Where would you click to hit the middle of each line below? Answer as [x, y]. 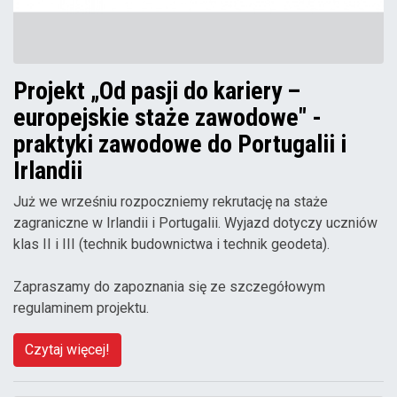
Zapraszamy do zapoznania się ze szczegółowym [169, 287]
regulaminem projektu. [81, 308]
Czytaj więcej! [67, 350]
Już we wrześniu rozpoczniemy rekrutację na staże [171, 202]
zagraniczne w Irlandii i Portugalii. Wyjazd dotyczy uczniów [195, 223]
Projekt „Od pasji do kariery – [157, 91]
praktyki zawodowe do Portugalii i [180, 144]
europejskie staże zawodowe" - [167, 118]
